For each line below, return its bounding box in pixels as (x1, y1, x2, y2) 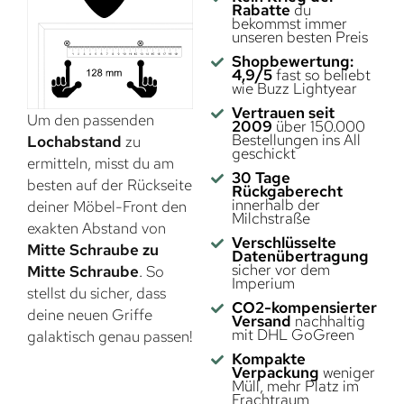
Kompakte (231, 349, 306, 370)
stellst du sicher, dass (27, 283, 166, 304)
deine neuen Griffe (27, 305, 152, 326)
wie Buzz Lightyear (231, 78, 357, 99)
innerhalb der (231, 195, 320, 216)
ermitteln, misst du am (27, 153, 174, 174)
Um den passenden (27, 110, 154, 131)
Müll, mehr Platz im (231, 376, 359, 397)
